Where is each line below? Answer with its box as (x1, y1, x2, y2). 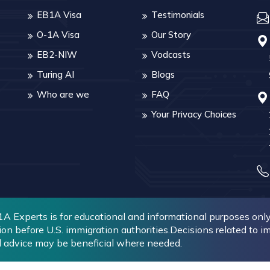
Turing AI (37, 69, 74, 80)
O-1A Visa (37, 29, 80, 40)
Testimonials (151, 9, 204, 20)
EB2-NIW (37, 49, 77, 60)
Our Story (151, 29, 191, 40)
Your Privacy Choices (151, 108, 236, 120)
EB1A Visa (37, 9, 81, 20)
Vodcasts (151, 49, 190, 60)
